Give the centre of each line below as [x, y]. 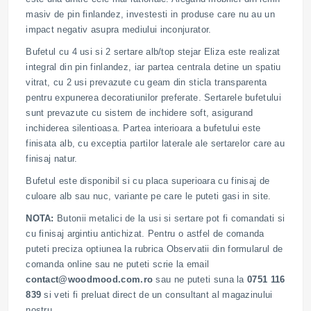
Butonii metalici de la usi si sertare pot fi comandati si [171, 218]
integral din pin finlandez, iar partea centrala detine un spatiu [153, 67]
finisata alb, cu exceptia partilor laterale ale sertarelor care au [155, 143]
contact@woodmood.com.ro [90, 279]
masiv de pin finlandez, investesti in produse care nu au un [150, 14]
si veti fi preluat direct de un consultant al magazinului [157, 294]
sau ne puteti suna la [200, 279]
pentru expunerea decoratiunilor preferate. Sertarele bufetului [153, 97]
